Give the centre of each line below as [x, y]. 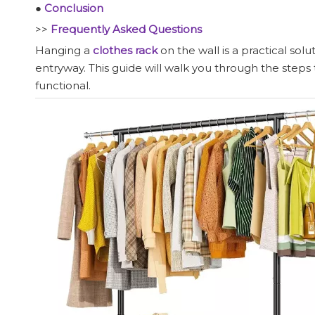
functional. [63, 85]
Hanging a [64, 50]
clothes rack [125, 50]
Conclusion [74, 8]
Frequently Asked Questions [126, 29]
